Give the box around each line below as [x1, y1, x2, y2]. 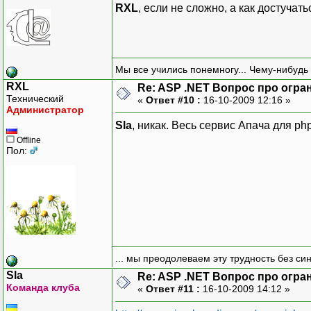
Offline [15, 135, 41, 145]
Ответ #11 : [146, 283, 200, 294]
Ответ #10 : [146, 94, 201, 106]
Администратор [6, 103, 84, 115]
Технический [6, 92, 64, 104]
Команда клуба [6, 281, 80, 293]
